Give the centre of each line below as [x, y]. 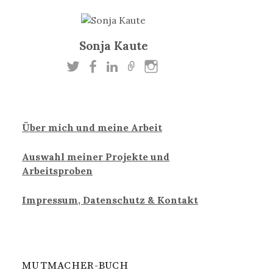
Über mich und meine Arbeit [92, 127]
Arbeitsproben [58, 170]
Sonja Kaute [113, 45]
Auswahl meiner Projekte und [96, 156]
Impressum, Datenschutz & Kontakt [110, 200]
